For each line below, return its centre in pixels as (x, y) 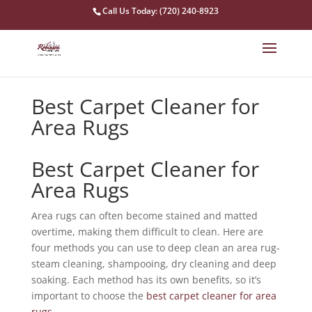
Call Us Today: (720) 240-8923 (161, 11)
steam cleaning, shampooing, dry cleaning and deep (154, 264)
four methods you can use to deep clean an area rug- (155, 248)
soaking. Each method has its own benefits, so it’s (146, 280)
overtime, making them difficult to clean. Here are (147, 232)
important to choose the (88, 296)
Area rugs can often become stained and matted (144, 216)
